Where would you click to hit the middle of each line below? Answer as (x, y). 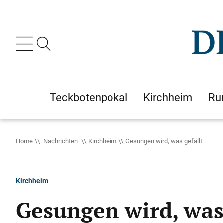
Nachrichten (60, 141)
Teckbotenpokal (89, 97)
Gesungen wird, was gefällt (164, 141)
